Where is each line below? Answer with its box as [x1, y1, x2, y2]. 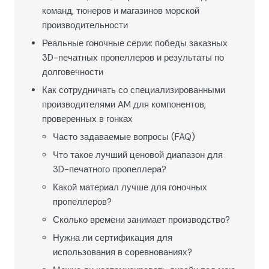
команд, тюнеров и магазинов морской [42, 5, 199, 17]
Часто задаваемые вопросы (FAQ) [53, 131, 195, 143]
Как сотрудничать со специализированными [42, 84, 225, 96]
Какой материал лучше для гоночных [53, 181, 207, 193]
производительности [42, 19, 128, 31]
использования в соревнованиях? [53, 246, 192, 258]
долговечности [42, 66, 103, 78]
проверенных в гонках [42, 113, 133, 125]
